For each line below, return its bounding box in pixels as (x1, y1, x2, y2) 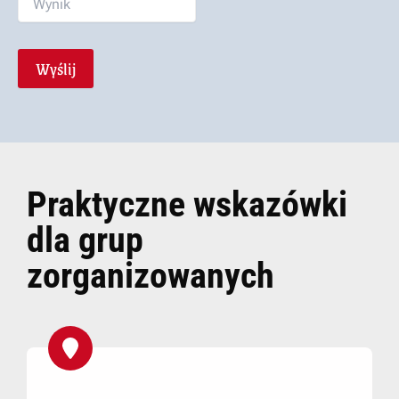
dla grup (27, 218, 143, 261)
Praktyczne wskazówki (27, 183, 347, 225)
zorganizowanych (27, 254, 274, 297)
